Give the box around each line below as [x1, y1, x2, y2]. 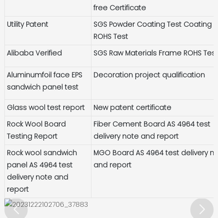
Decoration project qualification [93, 70, 205, 80]
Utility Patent [7, 19, 49, 29]
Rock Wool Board [7, 119, 66, 129]
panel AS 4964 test [7, 160, 73, 170]
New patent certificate [93, 102, 172, 112]
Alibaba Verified [7, 48, 62, 58]
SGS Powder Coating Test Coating [93, 19, 212, 29]
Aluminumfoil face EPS [7, 70, 83, 80]
